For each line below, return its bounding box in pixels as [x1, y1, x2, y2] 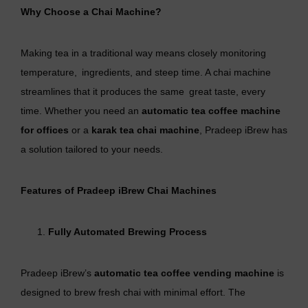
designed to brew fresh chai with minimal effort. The [21, 287, 245, 298]
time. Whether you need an [21, 105, 142, 117]
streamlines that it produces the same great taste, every [21, 86, 265, 98]
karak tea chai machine [91, 124, 199, 136]
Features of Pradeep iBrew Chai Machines [21, 185, 217, 197]
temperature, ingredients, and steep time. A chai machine [21, 67, 271, 78]
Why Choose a [21, 6, 91, 18]
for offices [21, 124, 69, 136]
